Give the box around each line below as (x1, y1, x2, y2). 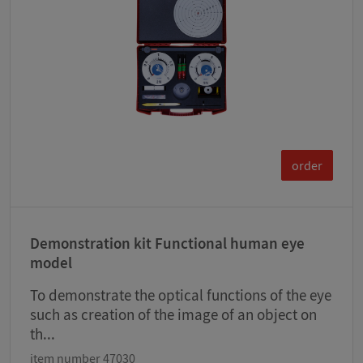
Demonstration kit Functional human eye (30, 233, 305, 254)
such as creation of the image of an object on (30, 305, 317, 325)
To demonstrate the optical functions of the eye (30, 285, 331, 305)
